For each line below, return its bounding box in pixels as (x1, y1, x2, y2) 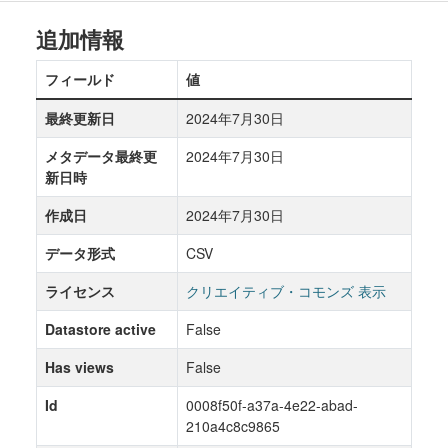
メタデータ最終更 (45, 146, 157, 166)
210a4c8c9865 (186, 416, 280, 436)
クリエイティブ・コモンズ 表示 (186, 281, 386, 301)
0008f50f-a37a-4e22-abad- (186, 395, 358, 415)
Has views (45, 357, 114, 377)
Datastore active (45, 319, 156, 339)
